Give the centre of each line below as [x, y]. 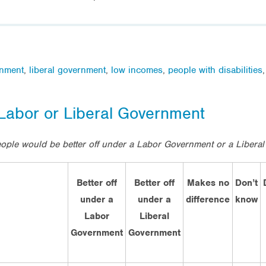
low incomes [137, 70]
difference [208, 199]
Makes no [208, 183]
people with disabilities [215, 70]
